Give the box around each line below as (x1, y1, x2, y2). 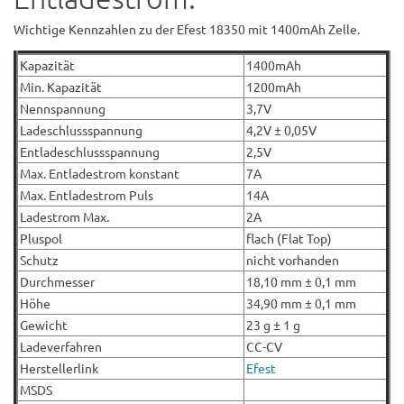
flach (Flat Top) (246, 229, 332, 246)
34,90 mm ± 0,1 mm (246, 294, 356, 311)
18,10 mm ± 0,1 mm (246, 272, 356, 289)
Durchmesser (20, 272, 95, 289)
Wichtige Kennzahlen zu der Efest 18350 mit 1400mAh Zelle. (14, 20, 360, 37)
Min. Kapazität (20, 78, 102, 95)
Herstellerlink (20, 359, 98, 376)
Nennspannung (20, 99, 106, 116)
